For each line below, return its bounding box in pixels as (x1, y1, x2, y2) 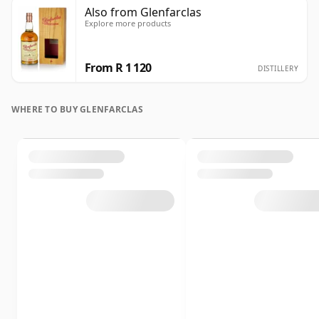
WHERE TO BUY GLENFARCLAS (11, 103, 143, 116)
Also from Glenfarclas (85, 4, 202, 21)
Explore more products (85, 18, 171, 29)
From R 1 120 (85, 60, 152, 76)
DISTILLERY (258, 63, 298, 74)
